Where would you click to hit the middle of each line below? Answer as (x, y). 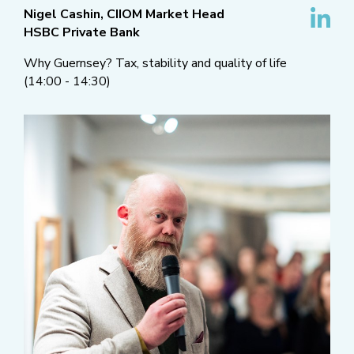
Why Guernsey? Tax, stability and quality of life (155, 64)
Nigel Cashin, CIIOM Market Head (124, 15)
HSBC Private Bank (82, 33)
